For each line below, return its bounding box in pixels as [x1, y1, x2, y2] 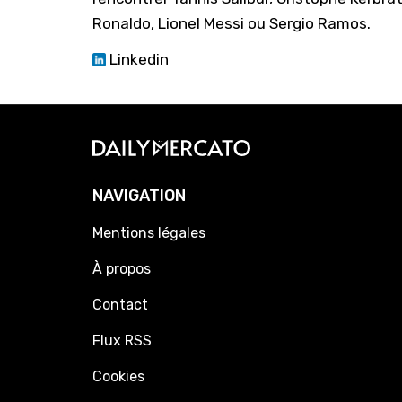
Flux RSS [92, 332, 152, 349]
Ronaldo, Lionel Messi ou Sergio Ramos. [92, 14, 371, 32]
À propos [92, 260, 151, 277]
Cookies [92, 368, 144, 385]
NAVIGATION [92, 186, 186, 205]
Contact [92, 296, 148, 313]
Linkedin [106, 50, 169, 68]
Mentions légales [92, 224, 205, 241]
